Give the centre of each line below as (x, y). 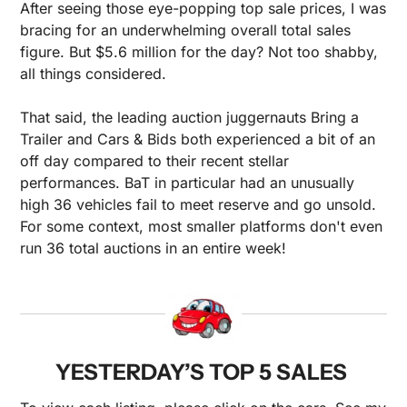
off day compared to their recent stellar (154, 161)
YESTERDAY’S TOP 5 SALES (203, 372)
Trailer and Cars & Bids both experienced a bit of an (198, 139)
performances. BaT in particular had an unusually (187, 183)
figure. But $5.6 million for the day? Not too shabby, (199, 52)
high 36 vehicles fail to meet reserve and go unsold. (198, 205)
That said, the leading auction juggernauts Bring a (189, 118)
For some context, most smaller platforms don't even (201, 227)
